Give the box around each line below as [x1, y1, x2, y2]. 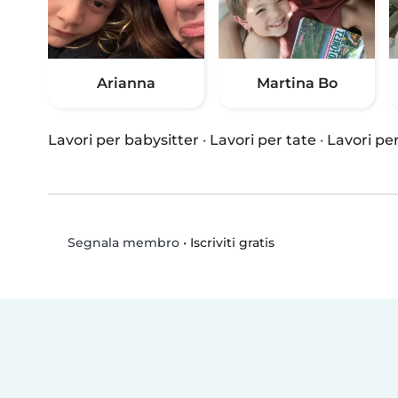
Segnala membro [63, 235, 179, 251]
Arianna [97, 75, 155, 92]
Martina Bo [256, 75, 338, 92]
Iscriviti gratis [189, 234, 275, 251]
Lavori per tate [210, 131, 316, 149]
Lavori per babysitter [48, 131, 199, 149]
